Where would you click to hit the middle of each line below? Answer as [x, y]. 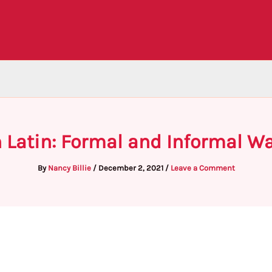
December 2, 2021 [131, 168]
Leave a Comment [202, 168]
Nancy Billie [70, 168]
